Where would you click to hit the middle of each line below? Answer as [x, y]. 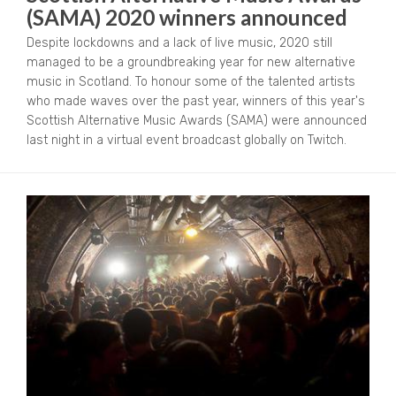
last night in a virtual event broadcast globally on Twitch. [187, 141]
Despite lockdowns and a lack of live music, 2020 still [179, 43]
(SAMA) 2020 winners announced [187, 18]
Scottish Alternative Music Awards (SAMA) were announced [197, 121]
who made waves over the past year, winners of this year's [196, 102]
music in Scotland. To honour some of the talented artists [191, 82]
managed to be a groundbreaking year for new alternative [191, 63]
